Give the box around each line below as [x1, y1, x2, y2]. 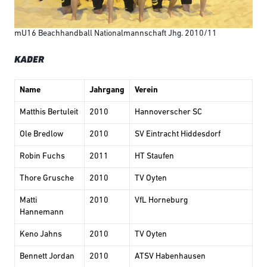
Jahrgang [89, 85, 125, 95]
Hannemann [20, 207, 64, 217]
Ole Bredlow [20, 129, 63, 139]
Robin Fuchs [20, 151, 65, 161]
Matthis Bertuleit [20, 107, 78, 117]
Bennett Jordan [20, 252, 74, 261]
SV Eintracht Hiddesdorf [135, 129, 221, 139]
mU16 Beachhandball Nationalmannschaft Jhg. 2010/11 [14, 29, 217, 38]
